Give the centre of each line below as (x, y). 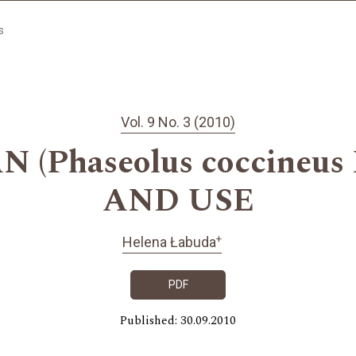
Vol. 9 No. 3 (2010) (178, 122)
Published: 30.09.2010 (178, 320)
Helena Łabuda (169, 242)
